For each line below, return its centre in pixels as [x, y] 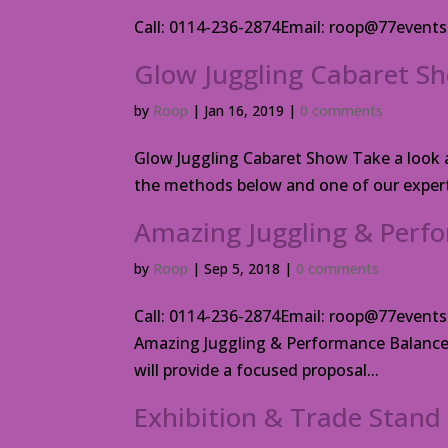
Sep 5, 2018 [242, 268]
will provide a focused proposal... [257, 370]
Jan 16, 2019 [244, 110]
